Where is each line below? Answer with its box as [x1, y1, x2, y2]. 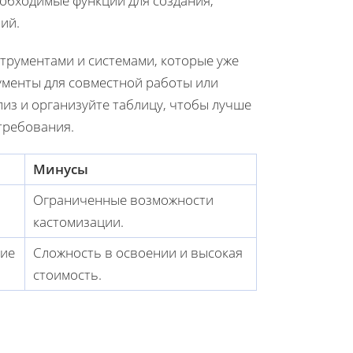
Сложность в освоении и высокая [33, 243, 243, 262]
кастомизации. [33, 212, 124, 231]
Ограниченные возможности [33, 190, 214, 209]
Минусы [33, 159, 88, 178]
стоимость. [33, 265, 102, 284]
